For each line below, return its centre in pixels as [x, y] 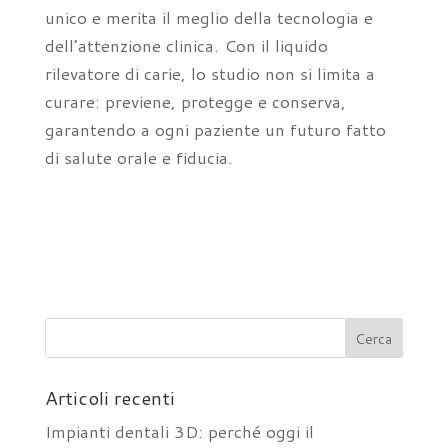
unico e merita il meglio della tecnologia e [208, 17]
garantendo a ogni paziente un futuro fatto [215, 129]
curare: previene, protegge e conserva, [195, 101]
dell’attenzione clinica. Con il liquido [186, 45]
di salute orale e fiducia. [138, 157]
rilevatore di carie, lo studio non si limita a [209, 73]
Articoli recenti [109, 397]
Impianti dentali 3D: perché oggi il [179, 431]
